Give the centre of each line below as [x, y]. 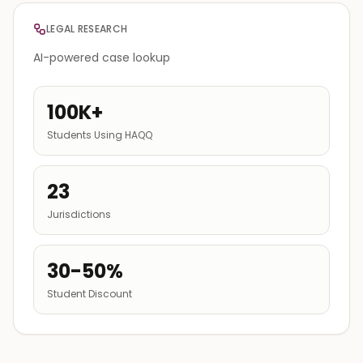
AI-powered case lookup [102, 57]
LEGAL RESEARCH [87, 28]
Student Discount [90, 293]
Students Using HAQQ [100, 135]
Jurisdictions [79, 214]
